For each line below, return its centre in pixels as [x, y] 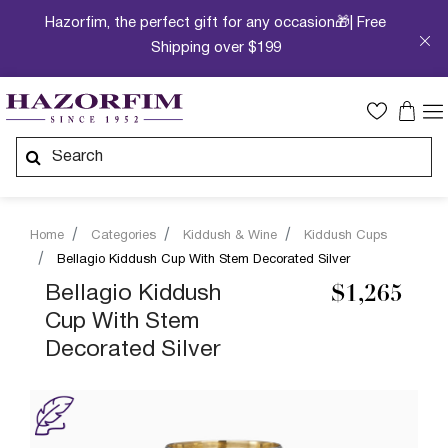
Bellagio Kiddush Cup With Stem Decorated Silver [203, 260]
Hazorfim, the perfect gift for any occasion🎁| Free [216, 23]
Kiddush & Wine [230, 236]
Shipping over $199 [215, 48]
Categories [123, 236]
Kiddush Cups [345, 236]
